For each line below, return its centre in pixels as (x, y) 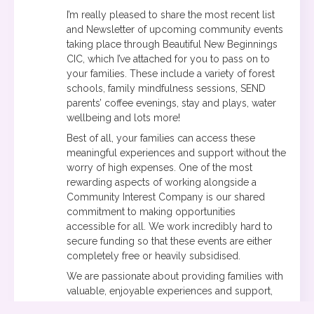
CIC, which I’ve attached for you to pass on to (168, 59)
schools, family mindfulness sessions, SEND (166, 88)
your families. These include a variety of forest (171, 73)
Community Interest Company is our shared (166, 197)
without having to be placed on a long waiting (170, 306)
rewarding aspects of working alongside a (162, 182)
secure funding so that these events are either (169, 241)
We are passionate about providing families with (175, 277)
